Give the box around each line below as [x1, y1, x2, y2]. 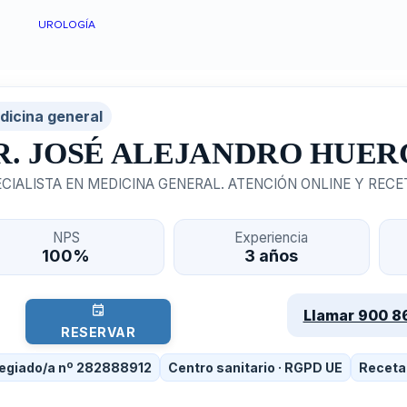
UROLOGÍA [37, 18, 95, 33]
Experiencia [234, 228, 309, 246]
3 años [244, 245, 299, 265]
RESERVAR [61, 324, 136, 341]
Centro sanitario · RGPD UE [167, 359, 342, 375]
